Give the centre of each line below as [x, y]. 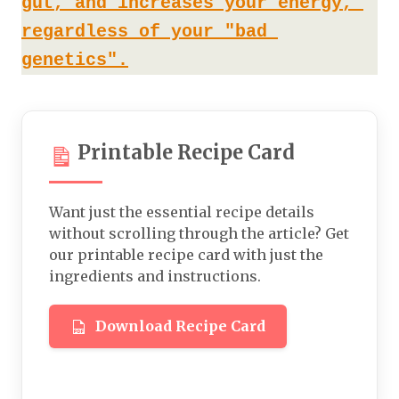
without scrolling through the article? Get [199, 234]
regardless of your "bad [144, 32]
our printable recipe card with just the [186, 255]
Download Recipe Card [180, 326]
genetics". [75, 61]
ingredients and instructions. [155, 277]
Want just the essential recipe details [182, 212]
